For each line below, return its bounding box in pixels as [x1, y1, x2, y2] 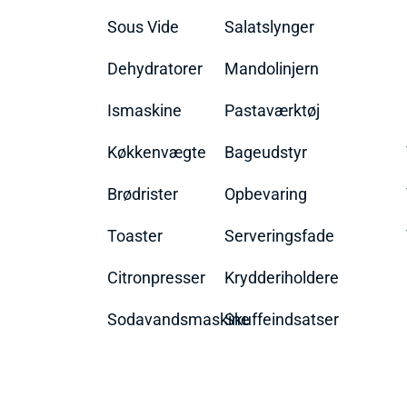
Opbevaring [223, 184, 307, 204]
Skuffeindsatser [223, 310, 339, 330]
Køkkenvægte [106, 143, 206, 163]
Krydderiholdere [223, 268, 339, 288]
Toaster [106, 226, 163, 246]
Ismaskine [106, 101, 182, 121]
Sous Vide [106, 17, 179, 37]
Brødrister [106, 184, 178, 204]
